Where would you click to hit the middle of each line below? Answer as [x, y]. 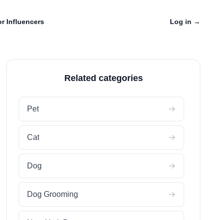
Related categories [103, 78]
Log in [182, 22]
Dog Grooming [53, 194]
